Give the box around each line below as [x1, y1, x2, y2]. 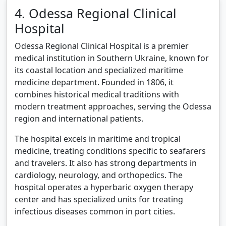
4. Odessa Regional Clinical [15, 5, 177, 22]
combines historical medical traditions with [15, 89, 179, 100]
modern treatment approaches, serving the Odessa [15, 101, 211, 112]
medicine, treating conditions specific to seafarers [15, 145, 206, 156]
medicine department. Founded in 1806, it [15, 77, 174, 88]
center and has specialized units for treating [15, 194, 183, 205]
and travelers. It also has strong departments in [15, 157, 197, 168]
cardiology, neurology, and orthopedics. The [15, 169, 183, 181]
